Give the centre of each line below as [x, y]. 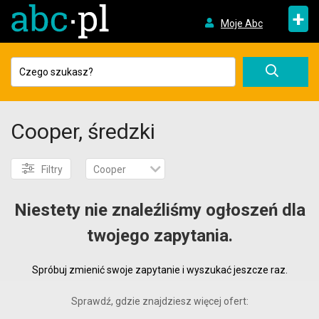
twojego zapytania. [159, 236]
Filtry [52, 169]
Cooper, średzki [83, 131]
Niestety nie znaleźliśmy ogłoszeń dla [159, 210]
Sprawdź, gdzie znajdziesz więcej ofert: [159, 301]
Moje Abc [241, 23]
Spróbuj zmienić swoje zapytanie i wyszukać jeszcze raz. [159, 270]
